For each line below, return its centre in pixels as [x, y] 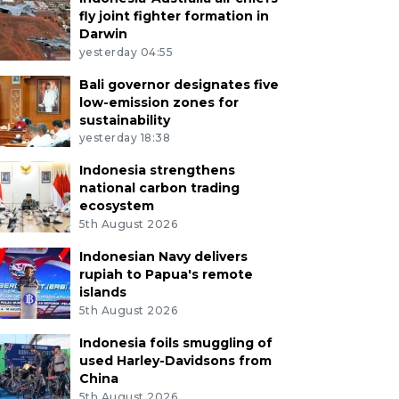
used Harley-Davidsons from [175, 360]
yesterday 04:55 [126, 52]
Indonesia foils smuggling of [175, 342]
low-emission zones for [159, 102]
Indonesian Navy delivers [163, 257]
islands [102, 293]
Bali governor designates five [179, 84]
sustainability [124, 120]
